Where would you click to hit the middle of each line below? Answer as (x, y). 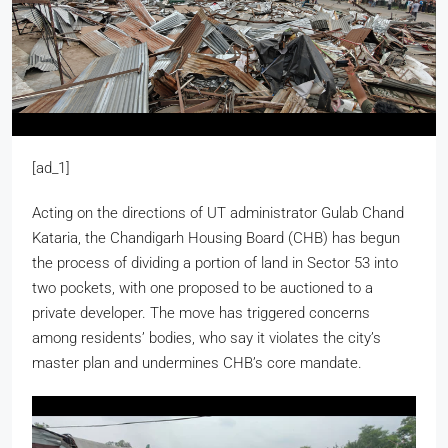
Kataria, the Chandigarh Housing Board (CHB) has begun (216, 237)
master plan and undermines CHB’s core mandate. (197, 362)
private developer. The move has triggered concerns (201, 312)
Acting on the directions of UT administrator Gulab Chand (218, 212)
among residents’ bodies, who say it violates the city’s (206, 337)
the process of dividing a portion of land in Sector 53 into (215, 262)
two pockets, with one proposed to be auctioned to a (202, 287)
